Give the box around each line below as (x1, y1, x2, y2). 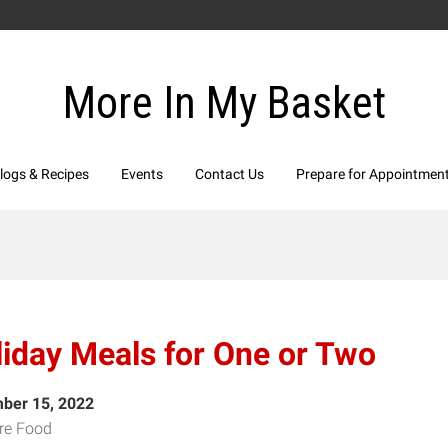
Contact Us (195, 166, 264, 182)
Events (121, 166, 163, 182)
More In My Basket (62, 77, 386, 129)
